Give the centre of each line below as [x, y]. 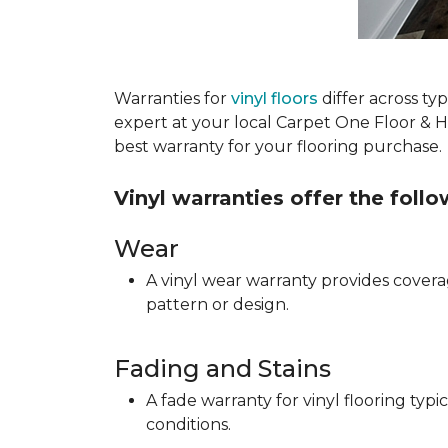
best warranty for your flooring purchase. [278, 146]
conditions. [188, 424]
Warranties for [172, 98]
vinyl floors [274, 98]
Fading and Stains [222, 368]
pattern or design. [217, 304]
